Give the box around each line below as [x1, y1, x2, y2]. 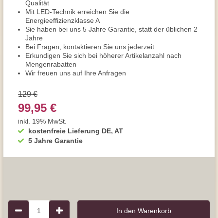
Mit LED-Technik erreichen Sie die [25, 8, 129, 16]
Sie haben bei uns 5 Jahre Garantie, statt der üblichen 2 [25, 25, 198, 33]
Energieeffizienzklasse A [25, 17, 100, 24]
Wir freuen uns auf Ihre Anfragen [25, 69, 126, 77]
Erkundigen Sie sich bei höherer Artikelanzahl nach [25, 52, 182, 59]
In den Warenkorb [116, 206, 171, 214]
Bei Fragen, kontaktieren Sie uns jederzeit [25, 43, 154, 51]
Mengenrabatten [25, 60, 76, 68]
